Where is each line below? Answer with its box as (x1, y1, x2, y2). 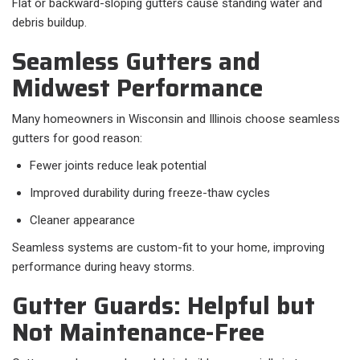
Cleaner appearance (30, 213, 135, 228)
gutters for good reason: (12, 131, 142, 146)
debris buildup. (12, 15, 87, 31)
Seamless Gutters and (12, 43, 260, 81)
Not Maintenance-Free (12, 313, 264, 352)
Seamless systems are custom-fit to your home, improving (12, 240, 325, 256)
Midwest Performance (12, 69, 263, 108)
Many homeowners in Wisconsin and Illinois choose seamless (12, 112, 340, 127)
